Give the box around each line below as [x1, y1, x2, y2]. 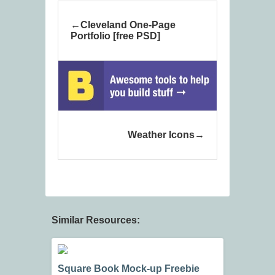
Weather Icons [128, 130, 195, 141]
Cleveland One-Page [80, 20, 176, 31]
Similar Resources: [52, 215, 140, 226]
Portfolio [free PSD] [71, 31, 160, 42]
